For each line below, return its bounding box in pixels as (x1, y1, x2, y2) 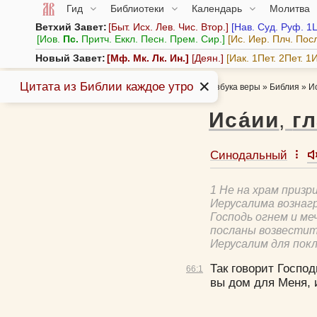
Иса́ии (208, 108, 279, 132)
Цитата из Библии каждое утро (19, 79, 193, 93)
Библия (269, 82, 299, 93)
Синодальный (209, 149, 287, 163)
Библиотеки (110, 2, 167, 14)
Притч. (81, 33, 112, 45)
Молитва (269, 2, 313, 14)
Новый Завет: (35, 52, 105, 64)
